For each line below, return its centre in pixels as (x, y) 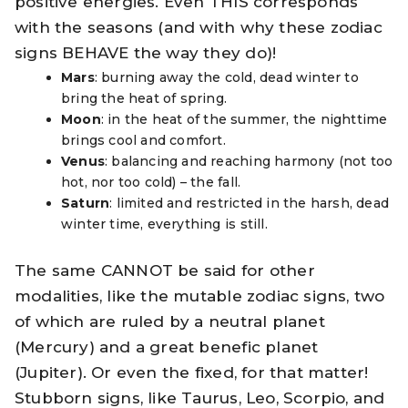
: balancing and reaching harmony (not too (249, 161)
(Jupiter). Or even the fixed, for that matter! (192, 373)
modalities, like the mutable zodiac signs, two (200, 296)
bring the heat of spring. (144, 98)
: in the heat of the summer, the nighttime (244, 119)
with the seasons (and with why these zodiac (199, 27)
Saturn (86, 203)
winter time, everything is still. (164, 224)
